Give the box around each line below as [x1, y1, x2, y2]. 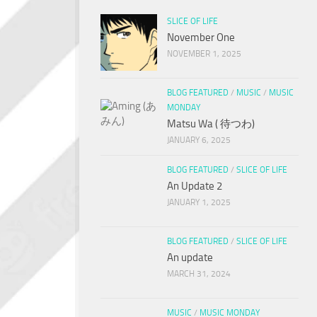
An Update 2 [167, 180, 222, 193]
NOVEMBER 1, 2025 [167, 49, 241, 59]
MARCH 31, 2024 [167, 269, 231, 279]
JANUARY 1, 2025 [167, 197, 231, 208]
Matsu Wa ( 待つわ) [167, 117, 255, 131]
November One [167, 31, 235, 45]
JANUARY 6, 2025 [167, 135, 231, 146]
